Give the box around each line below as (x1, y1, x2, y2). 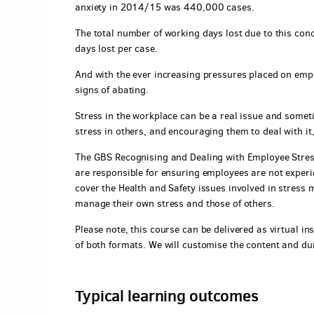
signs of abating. (75, 83, 149, 97)
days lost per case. (75, 42, 158, 55)
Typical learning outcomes (75, 285, 259, 306)
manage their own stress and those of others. (75, 197, 275, 210)
